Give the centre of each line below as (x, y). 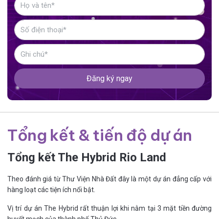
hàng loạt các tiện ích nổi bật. (51, 190)
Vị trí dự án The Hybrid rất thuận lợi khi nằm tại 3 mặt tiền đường (109, 208)
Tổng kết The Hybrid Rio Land (87, 158)
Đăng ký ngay (109, 79)
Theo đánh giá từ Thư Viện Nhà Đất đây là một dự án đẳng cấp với (109, 179)
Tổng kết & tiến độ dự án (100, 135)
